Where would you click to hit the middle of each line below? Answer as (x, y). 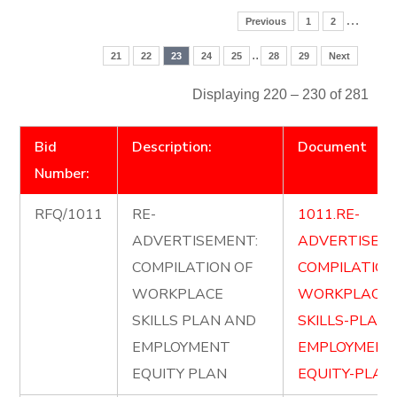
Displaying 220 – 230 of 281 (280, 94)
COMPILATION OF (193, 268)
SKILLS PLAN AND (195, 321)
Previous (265, 21)
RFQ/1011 (69, 214)
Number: (62, 174)
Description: (172, 147)
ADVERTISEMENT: (195, 241)
